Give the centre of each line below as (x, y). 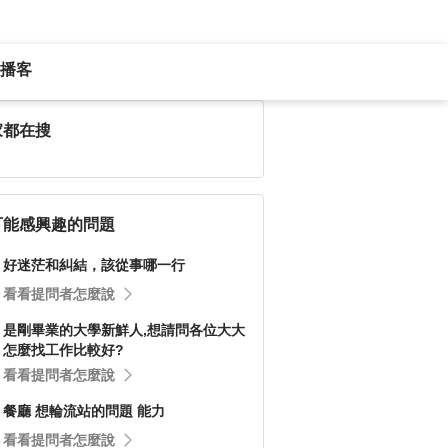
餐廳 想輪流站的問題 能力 (84, 411)
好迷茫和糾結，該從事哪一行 (94, 265)
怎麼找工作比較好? (63, 350)
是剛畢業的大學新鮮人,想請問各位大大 (124, 330)
